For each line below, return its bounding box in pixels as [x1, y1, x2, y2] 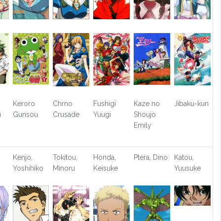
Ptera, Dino [134, 153, 168, 161]
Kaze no [134, 99, 160, 108]
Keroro [12, 99, 35, 108]
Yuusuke [174, 164, 201, 172]
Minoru [53, 164, 75, 172]
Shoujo [134, 110, 156, 118]
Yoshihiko [12, 164, 43, 172]
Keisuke [93, 164, 118, 172]
